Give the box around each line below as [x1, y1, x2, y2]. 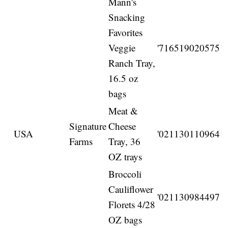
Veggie [108, 41, 136, 54]
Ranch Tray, [108, 56, 156, 70]
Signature [69, 120, 107, 133]
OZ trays [108, 150, 142, 163]
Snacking [108, 11, 146, 24]
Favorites [108, 26, 143, 39]
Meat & [108, 104, 138, 118]
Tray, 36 [108, 135, 141, 148]
